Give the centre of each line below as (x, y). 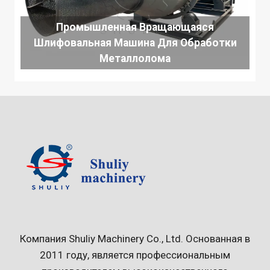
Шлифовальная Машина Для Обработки (135, 42)
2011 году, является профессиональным (135, 255)
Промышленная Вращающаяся (135, 27)
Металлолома (135, 58)
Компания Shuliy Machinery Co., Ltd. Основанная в (135, 239)
